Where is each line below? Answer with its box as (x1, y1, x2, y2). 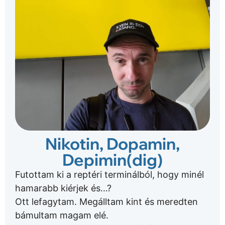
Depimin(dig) (62, 150, 163, 170)
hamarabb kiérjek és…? (15, 183, 111, 194)
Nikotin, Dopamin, (45, 134, 180, 154)
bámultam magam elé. (15, 210, 108, 221)
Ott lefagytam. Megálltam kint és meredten (15, 196, 198, 207)
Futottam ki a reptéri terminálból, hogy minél (15, 169, 204, 180)
